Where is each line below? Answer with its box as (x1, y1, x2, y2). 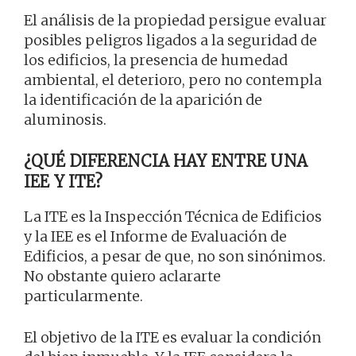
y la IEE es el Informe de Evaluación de (24, 227, 287, 246)
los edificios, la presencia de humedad (24, 51, 288, 70)
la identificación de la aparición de (24, 91, 262, 110)
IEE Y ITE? (24, 172, 103, 192)
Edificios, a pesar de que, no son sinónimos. (24, 247, 326, 266)
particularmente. (24, 287, 143, 306)
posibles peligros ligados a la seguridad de (24, 31, 317, 50)
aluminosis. (24, 110, 106, 130)
